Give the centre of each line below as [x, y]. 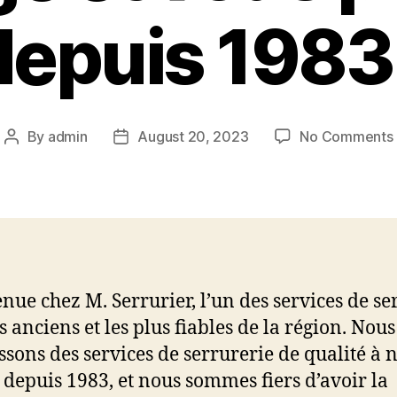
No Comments [346, 137]
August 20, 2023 [193, 137]
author [31, 160]
